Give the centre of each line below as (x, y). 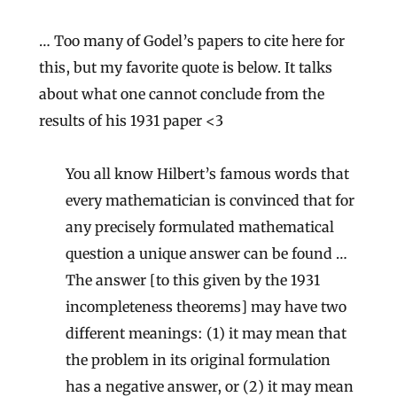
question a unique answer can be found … (206, 254)
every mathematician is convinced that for (210, 201)
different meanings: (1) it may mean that (206, 334)
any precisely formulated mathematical (200, 227)
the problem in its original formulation (198, 360)
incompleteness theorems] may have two (206, 307)
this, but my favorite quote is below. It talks (186, 68)
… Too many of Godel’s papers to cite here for (192, 41)
